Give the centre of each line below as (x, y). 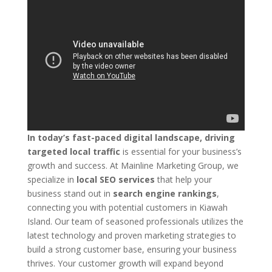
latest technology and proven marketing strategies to (131, 235)
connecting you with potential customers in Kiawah (127, 207)
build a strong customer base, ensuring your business (132, 249)
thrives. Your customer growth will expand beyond (125, 263)
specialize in (52, 179)
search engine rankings (165, 193)
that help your (183, 179)
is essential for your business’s (181, 151)
